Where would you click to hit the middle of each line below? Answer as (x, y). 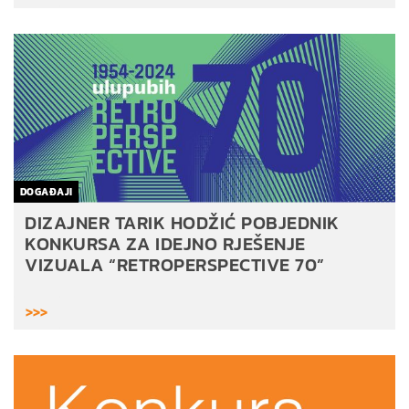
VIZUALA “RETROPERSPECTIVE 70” (175, 264)
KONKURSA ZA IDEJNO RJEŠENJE (165, 243)
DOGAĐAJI (47, 191)
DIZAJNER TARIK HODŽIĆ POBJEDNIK (182, 222)
